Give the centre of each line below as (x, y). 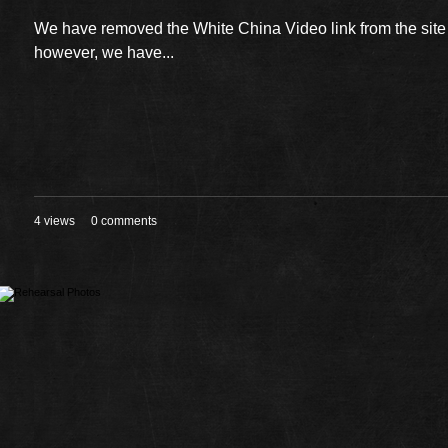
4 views (54, 221)
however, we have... (104, 53)
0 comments (124, 221)
